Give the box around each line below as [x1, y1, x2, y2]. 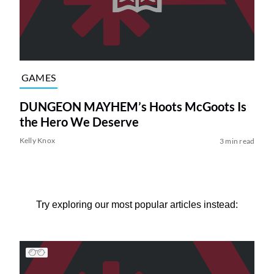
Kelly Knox [19, 135, 56, 145]
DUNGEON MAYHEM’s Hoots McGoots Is [19, 98, 246, 114]
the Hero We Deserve [19, 114, 139, 129]
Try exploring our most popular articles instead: [36, 199, 238, 210]
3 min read [219, 136, 255, 146]
